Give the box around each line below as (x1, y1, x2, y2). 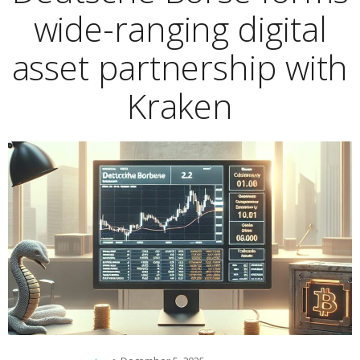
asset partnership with (11, 44, 349, 90)
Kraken (126, 83, 234, 129)
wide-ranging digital (33, 6, 327, 51)
